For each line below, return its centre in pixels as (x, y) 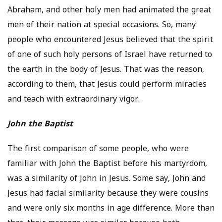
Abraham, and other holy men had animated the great (109, 11)
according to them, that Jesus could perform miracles (107, 85)
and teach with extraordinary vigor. (74, 100)
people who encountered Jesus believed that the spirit (110, 40)
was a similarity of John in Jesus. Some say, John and (107, 179)
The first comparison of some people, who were (98, 149)
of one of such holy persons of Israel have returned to (110, 55)
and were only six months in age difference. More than (111, 209)
